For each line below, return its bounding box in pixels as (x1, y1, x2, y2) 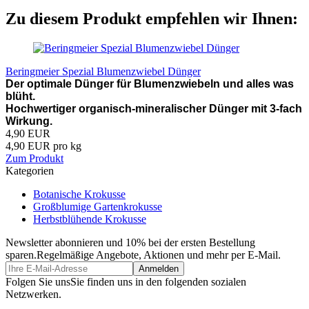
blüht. (6, 90, 35, 102)
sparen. (6, 248, 37, 261)
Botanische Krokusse (33, 188, 126, 200)
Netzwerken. (6, 288, 61, 300)
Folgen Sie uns (6, 275, 70, 288)
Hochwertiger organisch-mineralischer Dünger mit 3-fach (6, 102, 302, 114)
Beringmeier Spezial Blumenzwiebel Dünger (6, 65, 201, 77)
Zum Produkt (6, 152, 63, 164)
